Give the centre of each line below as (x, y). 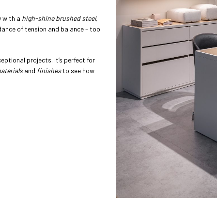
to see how (78, 70)
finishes (49, 70)
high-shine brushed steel (59, 18)
